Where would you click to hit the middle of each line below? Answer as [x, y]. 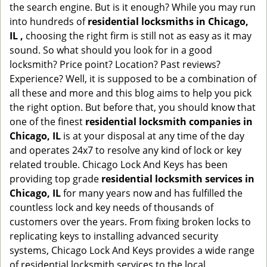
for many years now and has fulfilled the [152, 193]
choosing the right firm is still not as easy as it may [137, 36]
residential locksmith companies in [169, 122]
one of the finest [47, 122]
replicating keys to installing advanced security [114, 236]
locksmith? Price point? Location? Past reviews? [115, 64]
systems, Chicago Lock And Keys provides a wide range [132, 250]
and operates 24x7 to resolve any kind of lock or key [125, 150]
